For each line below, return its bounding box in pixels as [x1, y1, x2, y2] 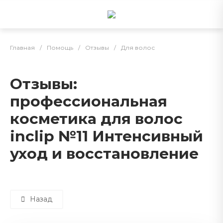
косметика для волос [10, 110, 183, 127]
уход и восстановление [10, 144, 199, 162]
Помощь [47, 44, 73, 51]
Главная [10, 44, 35, 51]
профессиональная [10, 92, 167, 110]
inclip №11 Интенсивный [10, 127, 203, 145]
